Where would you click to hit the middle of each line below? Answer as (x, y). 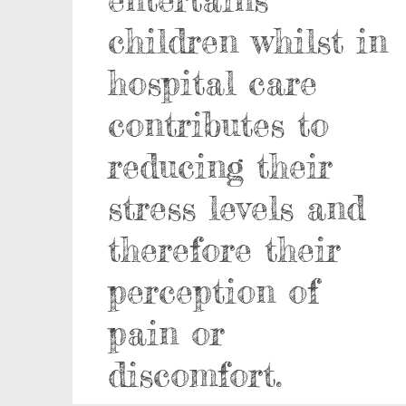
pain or (167, 333)
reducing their (221, 166)
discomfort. (195, 375)
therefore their (225, 250)
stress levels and (237, 208)
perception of (214, 291)
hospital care (213, 83)
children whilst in (248, 41)
